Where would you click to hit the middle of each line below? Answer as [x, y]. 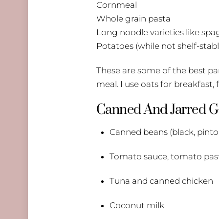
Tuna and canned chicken [162, 181]
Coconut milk [137, 206]
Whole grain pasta [133, 19]
